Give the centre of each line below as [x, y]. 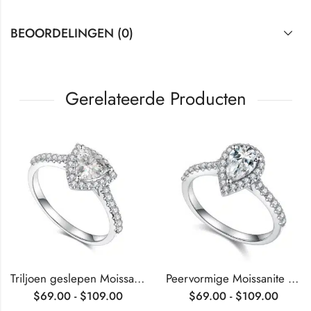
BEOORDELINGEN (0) [72, 33]
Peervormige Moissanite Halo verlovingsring [293, 278]
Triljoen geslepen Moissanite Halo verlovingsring [139, 278]
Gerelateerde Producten [155, 98]
